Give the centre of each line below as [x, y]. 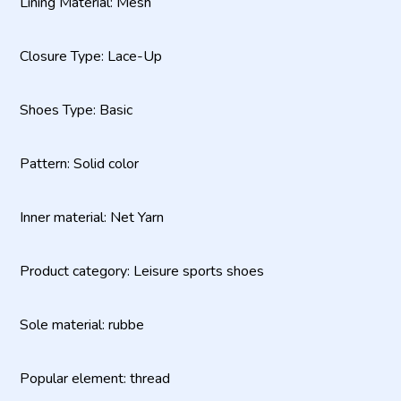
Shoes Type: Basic [76, 110]
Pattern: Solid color [79, 164]
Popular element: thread [95, 379]
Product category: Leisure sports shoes [142, 271]
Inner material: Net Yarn [92, 218]
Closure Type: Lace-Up [91, 56]
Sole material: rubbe [82, 325]
